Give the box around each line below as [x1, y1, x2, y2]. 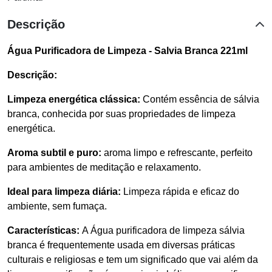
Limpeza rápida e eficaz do [121, 186, 239, 197]
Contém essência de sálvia [140, 93, 259, 104]
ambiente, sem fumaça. [7, 200, 107, 211]
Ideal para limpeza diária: [7, 186, 121, 197]
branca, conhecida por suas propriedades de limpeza [7, 108, 236, 119]
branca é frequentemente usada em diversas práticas [7, 239, 235, 250]
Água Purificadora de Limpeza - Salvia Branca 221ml [7, 45, 248, 56]
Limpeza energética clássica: [7, 93, 140, 104]
